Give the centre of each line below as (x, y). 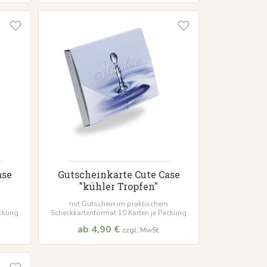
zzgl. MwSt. (141, 230)
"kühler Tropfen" (119, 187)
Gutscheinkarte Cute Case (119, 175)
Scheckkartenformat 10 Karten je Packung (119, 213)
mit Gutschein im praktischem (119, 204)
